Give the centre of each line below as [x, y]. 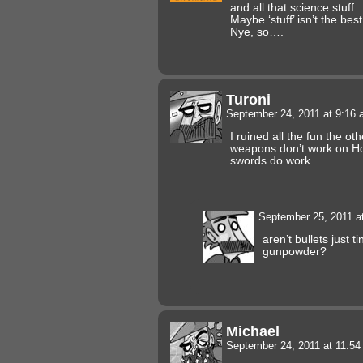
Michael [253, 331]
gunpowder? [295, 251]
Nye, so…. [257, 32]
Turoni [248, 99]
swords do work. [272, 160]
